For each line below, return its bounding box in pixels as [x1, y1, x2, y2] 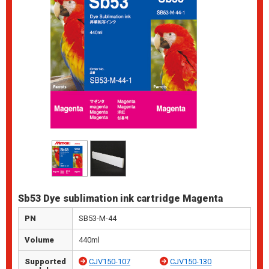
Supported [25, 257, 66, 267]
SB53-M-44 [79, 214, 116, 223]
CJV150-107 [89, 257, 130, 267]
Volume [25, 235, 54, 245]
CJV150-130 [170, 257, 212, 267]
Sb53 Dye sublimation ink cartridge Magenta [18, 193, 223, 205]
